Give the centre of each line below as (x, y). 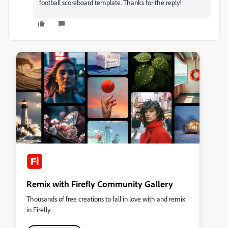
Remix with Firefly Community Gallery (100, 184)
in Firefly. (39, 209)
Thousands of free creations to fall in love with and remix (106, 199)
